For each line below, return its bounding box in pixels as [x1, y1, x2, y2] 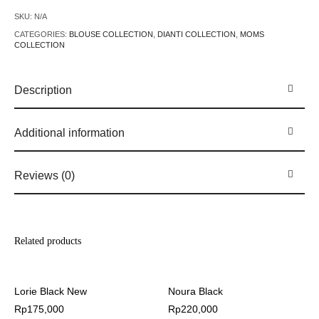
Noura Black [168, 285, 223, 297]
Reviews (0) [14, 169, 75, 182]
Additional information [14, 126, 125, 139]
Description [14, 83, 73, 96]
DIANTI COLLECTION [157, 29, 236, 38]
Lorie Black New [14, 285, 88, 297]
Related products [14, 235, 82, 246]
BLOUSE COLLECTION [69, 29, 154, 38]
